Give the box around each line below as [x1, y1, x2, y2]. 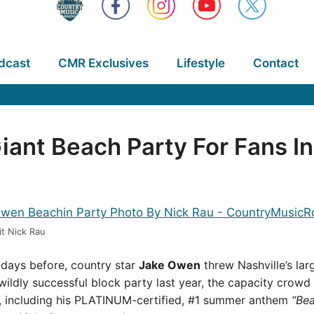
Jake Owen [139, 257, 200, 272]
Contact [252, 56, 299, 70]
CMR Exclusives [57, 56, 149, 70]
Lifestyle [176, 56, 225, 70]
